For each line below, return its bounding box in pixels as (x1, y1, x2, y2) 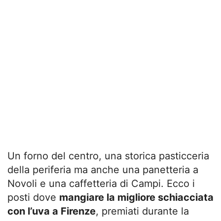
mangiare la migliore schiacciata (59, 191, 214, 203)
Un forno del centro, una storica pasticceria (7, 149, 209, 162)
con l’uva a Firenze (7, 205, 96, 217)
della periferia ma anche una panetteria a (7, 163, 198, 176)
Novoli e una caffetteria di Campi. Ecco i (7, 177, 195, 189)
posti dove (7, 191, 59, 203)
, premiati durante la (96, 205, 189, 217)
